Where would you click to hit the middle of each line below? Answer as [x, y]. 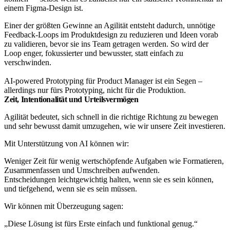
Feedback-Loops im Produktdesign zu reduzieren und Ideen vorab [111, 34]
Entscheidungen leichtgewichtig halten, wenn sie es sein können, [109, 179]
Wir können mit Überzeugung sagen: [64, 206]
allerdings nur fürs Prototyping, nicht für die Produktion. [95, 90]
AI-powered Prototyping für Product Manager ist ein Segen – [103, 81]
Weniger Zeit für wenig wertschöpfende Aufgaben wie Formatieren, [114, 161]
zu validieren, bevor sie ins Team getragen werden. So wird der [106, 44]
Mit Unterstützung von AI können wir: [66, 143]
